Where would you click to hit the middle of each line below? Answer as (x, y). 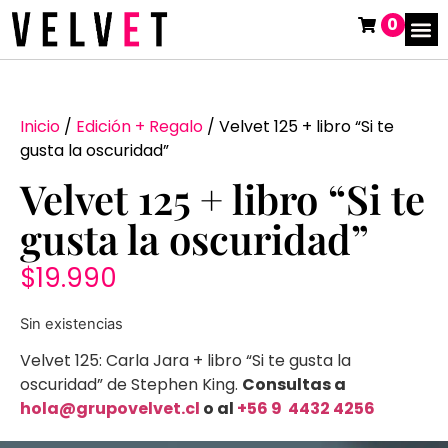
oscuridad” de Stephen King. (131, 384)
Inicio (40, 127)
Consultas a (294, 384)
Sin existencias (71, 323)
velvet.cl (164, 408)
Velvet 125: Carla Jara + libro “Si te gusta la (185, 360)
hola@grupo (74, 408)
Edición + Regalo (139, 127)
